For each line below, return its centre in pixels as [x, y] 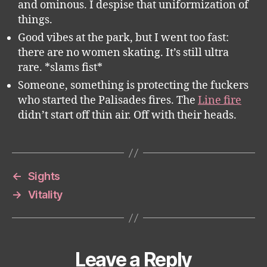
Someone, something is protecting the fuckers [133, 86]
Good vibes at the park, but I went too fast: [123, 38]
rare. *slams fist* [60, 68]
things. [35, 20]
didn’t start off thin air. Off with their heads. [127, 115]
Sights [44, 176]
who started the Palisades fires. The [108, 100]
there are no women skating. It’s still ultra [123, 53]
